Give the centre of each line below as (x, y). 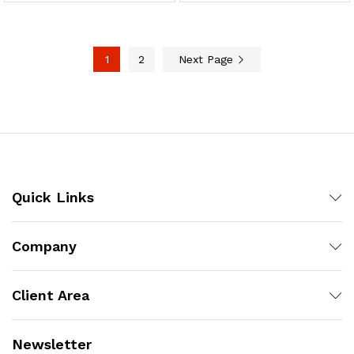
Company (44, 247)
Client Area (51, 296)
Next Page (208, 60)
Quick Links (53, 198)
